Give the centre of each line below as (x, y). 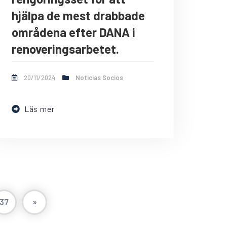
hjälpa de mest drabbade (78, 16)
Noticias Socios (99, 78)
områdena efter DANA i (73, 32)
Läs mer (39, 109)
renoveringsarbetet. (65, 49)
